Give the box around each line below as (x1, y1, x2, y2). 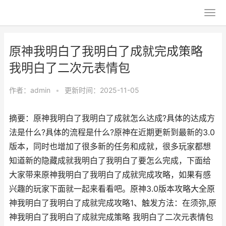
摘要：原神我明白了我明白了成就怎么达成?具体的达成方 (9, 114, 215, 123)
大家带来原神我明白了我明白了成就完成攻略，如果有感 (9, 170, 211, 180)
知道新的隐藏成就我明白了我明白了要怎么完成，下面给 (9, 156, 211, 165)
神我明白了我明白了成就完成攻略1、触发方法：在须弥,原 (9, 198, 216, 208)
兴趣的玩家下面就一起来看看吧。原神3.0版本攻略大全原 (9, 184, 215, 194)
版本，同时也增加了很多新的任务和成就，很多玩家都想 (9, 142, 211, 151)
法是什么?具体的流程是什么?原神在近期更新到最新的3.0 (9, 128, 215, 137)
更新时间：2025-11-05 (65, 86, 139, 94)
